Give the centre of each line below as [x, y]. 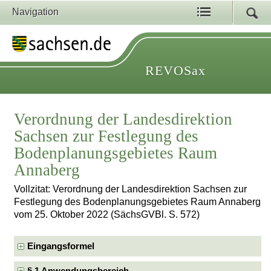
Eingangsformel [61, 246]
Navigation [35, 12]
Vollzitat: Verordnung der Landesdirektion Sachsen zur [131, 189]
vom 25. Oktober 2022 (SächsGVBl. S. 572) [107, 215]
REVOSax [175, 70]
